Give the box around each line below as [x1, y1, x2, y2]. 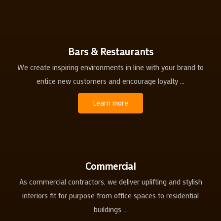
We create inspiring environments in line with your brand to [17, 62, 204, 73]
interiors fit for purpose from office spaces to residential [22, 190, 199, 201]
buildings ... [93, 204, 128, 215]
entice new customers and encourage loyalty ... [37, 76, 184, 86]
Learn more [93, 98, 128, 108]
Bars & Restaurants [68, 45, 153, 58]
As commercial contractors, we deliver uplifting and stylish [19, 177, 202, 187]
